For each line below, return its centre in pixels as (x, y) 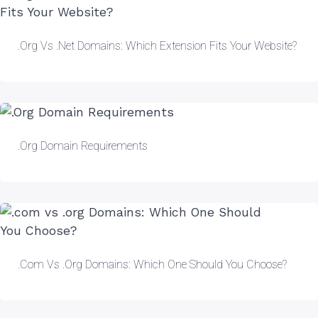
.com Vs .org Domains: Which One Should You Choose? (152, 264)
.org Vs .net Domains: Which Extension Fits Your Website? (157, 45)
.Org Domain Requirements (83, 146)
